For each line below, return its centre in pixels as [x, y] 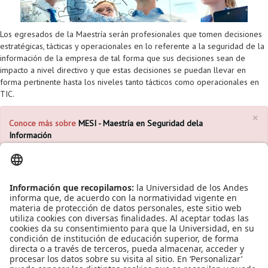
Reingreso [43, 32]
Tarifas [37, 128]
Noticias [65, 238]
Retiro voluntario [56, 80]
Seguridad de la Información [117, 250]
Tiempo [57, 183]
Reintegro [42, 56]
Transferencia [51, 104]
